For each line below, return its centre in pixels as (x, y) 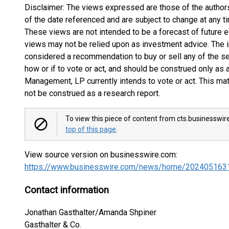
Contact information (67, 190)
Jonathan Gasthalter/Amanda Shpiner (90, 213)
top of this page (91, 129)
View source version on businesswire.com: (101, 155)
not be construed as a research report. (92, 93)
